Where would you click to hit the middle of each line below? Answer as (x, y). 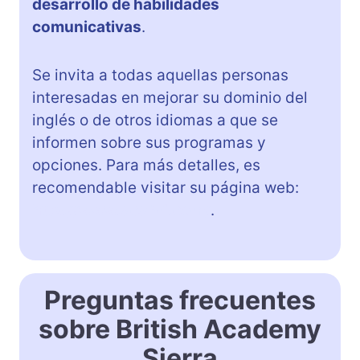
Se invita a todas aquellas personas (160, 75)
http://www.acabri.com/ (121, 210)
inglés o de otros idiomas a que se (155, 120)
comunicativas (87, 27)
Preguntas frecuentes (180, 300)
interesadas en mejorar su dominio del (170, 97)
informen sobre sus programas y (149, 142)
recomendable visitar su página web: (166, 187)
